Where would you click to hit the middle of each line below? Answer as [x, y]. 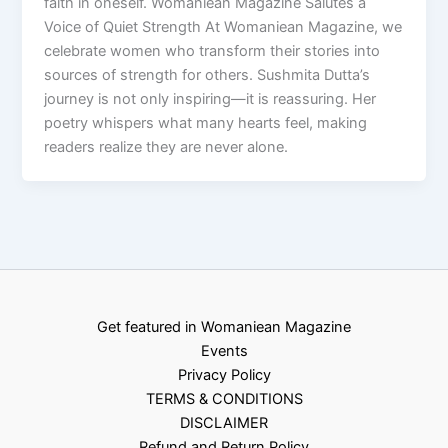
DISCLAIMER [224, 422]
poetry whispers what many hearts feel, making [206, 123]
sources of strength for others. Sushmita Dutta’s [207, 75]
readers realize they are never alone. [166, 147]
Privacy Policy [224, 374]
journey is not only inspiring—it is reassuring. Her [210, 99]
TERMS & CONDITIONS [224, 398]
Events [224, 350]
